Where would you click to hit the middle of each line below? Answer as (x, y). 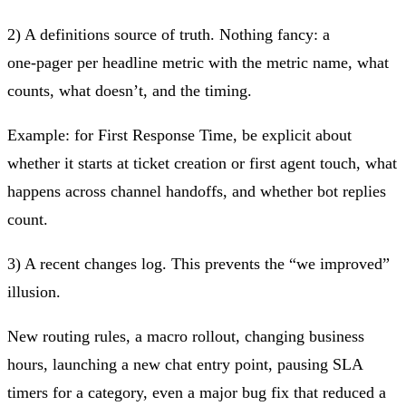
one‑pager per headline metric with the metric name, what (198, 62)
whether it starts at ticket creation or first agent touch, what (202, 163)
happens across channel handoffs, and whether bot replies (197, 191)
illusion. (34, 291)
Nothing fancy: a (272, 34)
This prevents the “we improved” (278, 263)
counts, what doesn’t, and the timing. (130, 90)
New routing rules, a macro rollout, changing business (186, 336)
